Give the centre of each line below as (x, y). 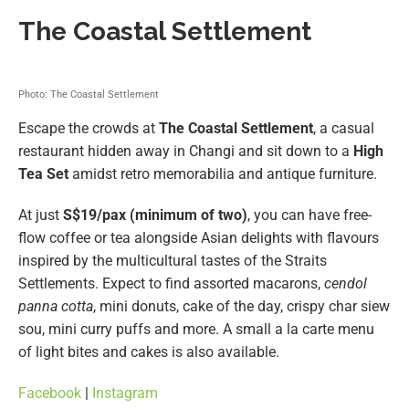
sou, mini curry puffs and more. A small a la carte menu (196, 330)
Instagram (125, 393)
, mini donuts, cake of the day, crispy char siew (241, 307)
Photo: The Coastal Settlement (89, 95)
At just (41, 215)
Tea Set (43, 174)
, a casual (344, 129)
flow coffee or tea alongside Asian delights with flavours (199, 238)
